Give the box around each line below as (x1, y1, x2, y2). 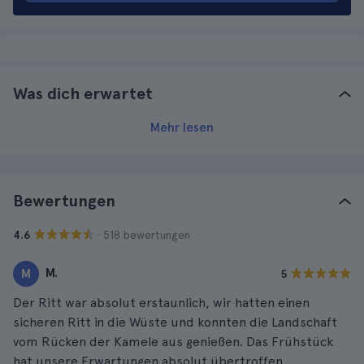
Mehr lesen (150, 119, 214, 135)
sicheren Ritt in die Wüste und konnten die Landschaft (13, 314, 337, 330)
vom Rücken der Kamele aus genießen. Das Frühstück (13, 334, 333, 349)
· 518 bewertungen (97, 227, 190, 241)
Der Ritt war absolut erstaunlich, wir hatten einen (13, 295, 310, 310)
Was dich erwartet (13, 84, 153, 103)
